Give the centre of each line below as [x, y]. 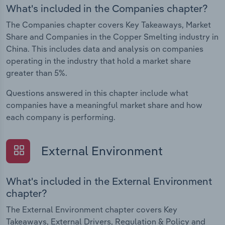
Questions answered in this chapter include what [97, 93]
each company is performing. [61, 117]
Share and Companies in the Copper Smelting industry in [112, 37]
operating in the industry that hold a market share [98, 61]
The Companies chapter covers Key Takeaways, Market [108, 25]
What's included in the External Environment [109, 181]
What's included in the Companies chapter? [107, 9]
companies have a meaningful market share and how [104, 105]
